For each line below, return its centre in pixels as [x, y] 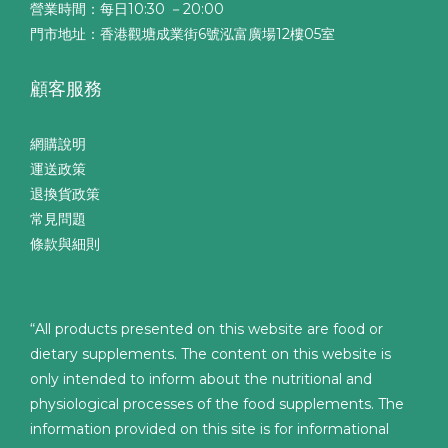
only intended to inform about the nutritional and [201, 378]
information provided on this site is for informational [209, 428]
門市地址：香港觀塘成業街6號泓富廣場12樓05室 [182, 33]
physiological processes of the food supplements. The [217, 403]
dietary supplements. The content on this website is [210, 353]
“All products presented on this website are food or [206, 328]
